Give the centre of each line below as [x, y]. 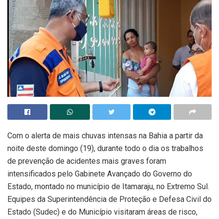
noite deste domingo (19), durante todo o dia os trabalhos [105, 149]
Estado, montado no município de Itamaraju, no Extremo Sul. [108, 187]
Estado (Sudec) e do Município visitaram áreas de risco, [102, 212]
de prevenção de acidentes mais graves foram [87, 161]
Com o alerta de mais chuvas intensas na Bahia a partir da [105, 136]
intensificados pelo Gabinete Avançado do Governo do [100, 174]
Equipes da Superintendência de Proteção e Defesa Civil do [109, 199]
